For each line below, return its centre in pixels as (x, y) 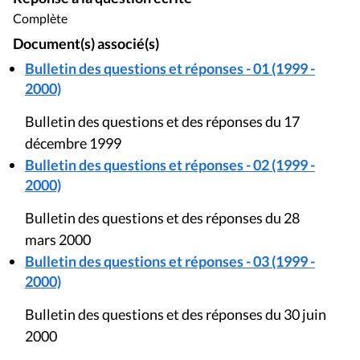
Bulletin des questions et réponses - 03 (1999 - (170, 261)
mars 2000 (58, 239)
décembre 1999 (73, 143)
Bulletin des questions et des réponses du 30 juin (176, 314)
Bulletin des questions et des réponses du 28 (162, 217)
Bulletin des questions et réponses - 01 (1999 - (170, 68)
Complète (40, 18)
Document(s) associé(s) (86, 43)
